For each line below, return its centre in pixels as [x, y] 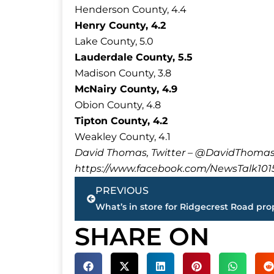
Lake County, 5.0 [114, 42]
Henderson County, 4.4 [131, 10]
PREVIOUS [122, 191]
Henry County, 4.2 [120, 26]
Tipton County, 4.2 [121, 121]
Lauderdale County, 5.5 [134, 57]
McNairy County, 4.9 [126, 89]
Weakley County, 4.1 [123, 137]
